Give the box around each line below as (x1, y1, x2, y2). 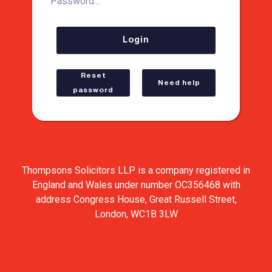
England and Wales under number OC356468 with (32, 178, 240, 191)
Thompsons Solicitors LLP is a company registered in (22, 164, 250, 176)
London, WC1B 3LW (94, 208, 178, 220)
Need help (157, 79, 200, 86)
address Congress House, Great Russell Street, (35, 193, 237, 205)
